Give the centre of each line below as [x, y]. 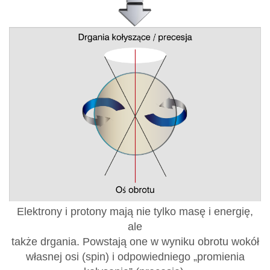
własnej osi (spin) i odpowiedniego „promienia [135, 256]
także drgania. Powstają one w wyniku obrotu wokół [135, 241]
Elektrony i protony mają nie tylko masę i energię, [135, 211]
